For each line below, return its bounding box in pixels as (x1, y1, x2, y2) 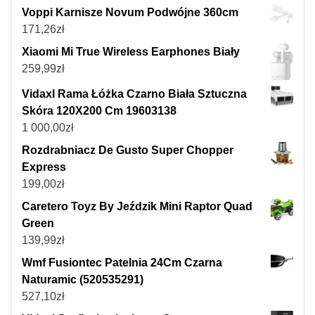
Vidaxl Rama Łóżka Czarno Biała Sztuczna (22, 88, 247, 101)
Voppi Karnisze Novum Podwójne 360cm (22, 6, 238, 19)
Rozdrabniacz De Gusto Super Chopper (22, 144, 233, 157)
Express (22, 161, 66, 174)
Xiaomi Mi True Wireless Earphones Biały (22, 46, 240, 58)
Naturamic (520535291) (22, 274, 143, 286)
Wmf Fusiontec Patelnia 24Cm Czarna (22, 257, 222, 269)
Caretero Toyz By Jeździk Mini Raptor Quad (22, 200, 252, 213)
